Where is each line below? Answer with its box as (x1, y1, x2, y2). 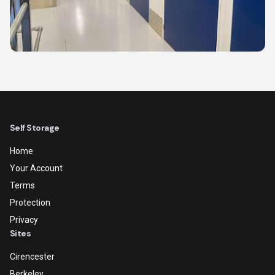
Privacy (10, 215, 38, 225)
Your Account (10, 163, 63, 173)
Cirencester (10, 252, 55, 261)
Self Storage (10, 122, 60, 133)
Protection (10, 198, 50, 207)
